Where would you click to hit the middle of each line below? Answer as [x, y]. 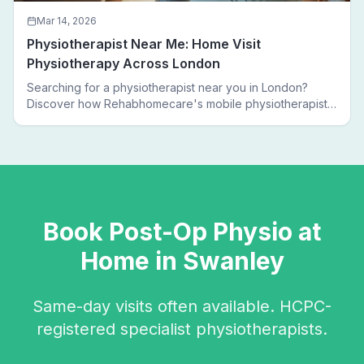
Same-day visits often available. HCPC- [182, 306]
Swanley [233, 261]
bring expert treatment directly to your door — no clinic [175, 120]
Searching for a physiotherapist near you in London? [167, 87]
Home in [131, 261]
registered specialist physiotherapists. [182, 329]
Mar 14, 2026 [67, 21]
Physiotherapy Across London [123, 63]
